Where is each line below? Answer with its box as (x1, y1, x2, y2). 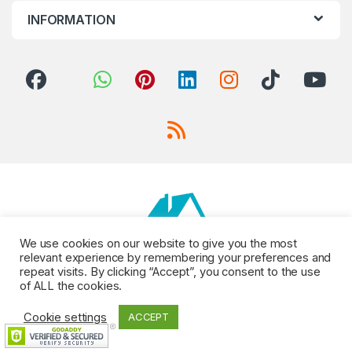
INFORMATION (27, 11, 115, 27)
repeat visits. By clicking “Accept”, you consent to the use (20, 265, 321, 279)
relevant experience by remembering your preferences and (20, 251, 332, 265)
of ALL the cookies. (20, 279, 123, 293)
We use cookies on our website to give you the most (20, 236, 297, 251)
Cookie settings (24, 310, 107, 324)
